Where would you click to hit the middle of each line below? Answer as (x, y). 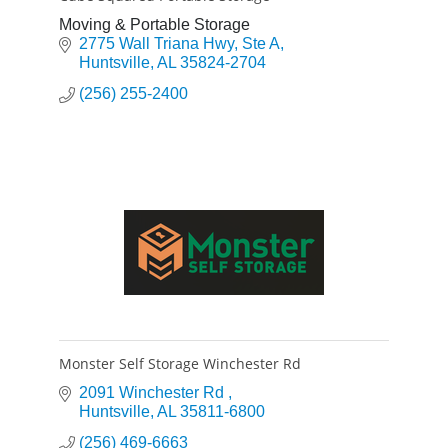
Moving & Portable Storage (154, 24)
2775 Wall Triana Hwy (156, 43)
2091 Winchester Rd (153, 392)
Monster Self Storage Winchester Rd (180, 363)
